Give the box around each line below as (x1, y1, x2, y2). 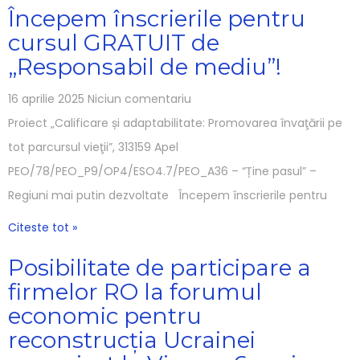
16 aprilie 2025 (8, 90, 88, 107)
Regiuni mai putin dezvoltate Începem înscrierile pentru (8, 186, 327, 203)
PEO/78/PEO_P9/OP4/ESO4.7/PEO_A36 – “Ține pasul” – (8, 162, 317, 179)
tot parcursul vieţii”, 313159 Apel (8, 138, 194, 155)
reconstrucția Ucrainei (8, 325, 256, 354)
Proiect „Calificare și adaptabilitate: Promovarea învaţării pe (8, 114, 342, 131)
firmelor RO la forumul (8, 277, 262, 305)
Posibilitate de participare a (8, 253, 311, 281)
